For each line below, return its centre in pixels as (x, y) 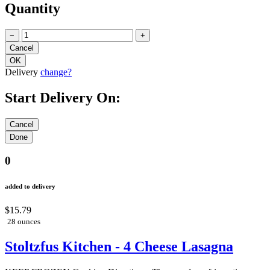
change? (56, 72)
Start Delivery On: (63, 97)
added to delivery (30, 187)
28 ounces (24, 222)
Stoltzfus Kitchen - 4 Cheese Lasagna (119, 247)
